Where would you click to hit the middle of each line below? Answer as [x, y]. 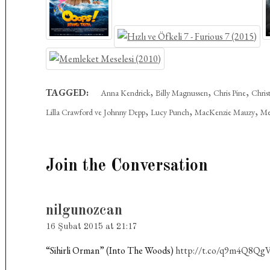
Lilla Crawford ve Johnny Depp [96, 112]
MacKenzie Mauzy [225, 112]
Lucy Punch [170, 112]
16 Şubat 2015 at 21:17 [92, 227]
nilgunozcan [84, 211]
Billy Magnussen [182, 93]
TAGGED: [67, 93]
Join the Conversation [127, 166]
